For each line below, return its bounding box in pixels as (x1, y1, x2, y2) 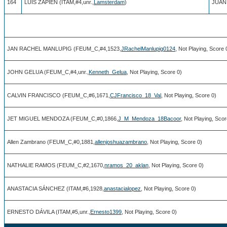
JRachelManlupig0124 (121, 45, 175, 52)
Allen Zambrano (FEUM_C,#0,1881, (7, 138, 95, 145)
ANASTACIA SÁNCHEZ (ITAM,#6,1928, (7, 185, 104, 192)
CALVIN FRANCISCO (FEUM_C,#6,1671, (7, 92, 110, 98)
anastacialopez (104, 185, 141, 192)
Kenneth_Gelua (89, 68, 127, 75)
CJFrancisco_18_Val (110, 92, 161, 98)
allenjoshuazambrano (95, 138, 147, 145)
